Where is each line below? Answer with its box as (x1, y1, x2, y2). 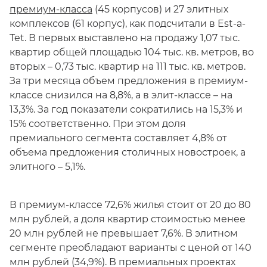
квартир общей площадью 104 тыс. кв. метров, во (10, 46, 254, 58)
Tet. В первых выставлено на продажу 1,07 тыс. (10, 32, 240, 44)
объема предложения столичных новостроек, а (10, 147, 246, 158)
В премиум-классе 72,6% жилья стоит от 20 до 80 (10, 199, 251, 210)
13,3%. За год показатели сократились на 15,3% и (10, 104, 243, 115)
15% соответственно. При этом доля (10, 118, 186, 129)
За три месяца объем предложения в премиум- (10, 75, 248, 86)
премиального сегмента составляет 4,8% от (10, 132, 227, 144)
